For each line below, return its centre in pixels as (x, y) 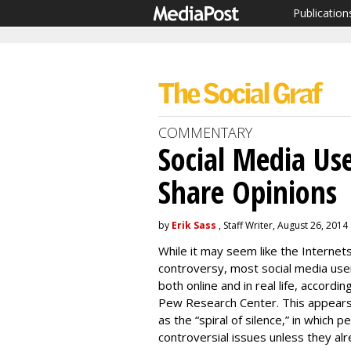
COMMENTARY (205, 132)
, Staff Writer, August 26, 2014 (282, 225)
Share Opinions (248, 192)
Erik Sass (194, 225)
